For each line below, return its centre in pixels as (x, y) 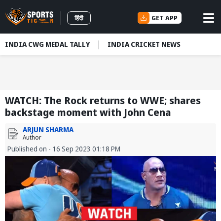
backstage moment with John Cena (88, 112)
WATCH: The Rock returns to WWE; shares (103, 101)
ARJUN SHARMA (48, 130)
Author (32, 138)
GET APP (165, 18)
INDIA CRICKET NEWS (144, 44)
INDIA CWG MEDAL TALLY (47, 44)
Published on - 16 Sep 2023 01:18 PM (64, 149)
